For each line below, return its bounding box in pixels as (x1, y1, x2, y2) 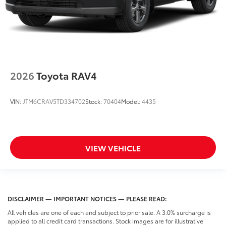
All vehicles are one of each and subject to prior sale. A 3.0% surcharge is (8, 207, 211, 216)
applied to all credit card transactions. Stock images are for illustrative (8, 216, 203, 225)
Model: (121, 97, 142, 106)
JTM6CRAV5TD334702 (23, 97, 85, 106)
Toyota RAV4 (36, 68, 97, 83)
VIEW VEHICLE (85, 141, 141, 153)
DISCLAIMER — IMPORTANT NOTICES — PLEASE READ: (8, 194, 167, 203)
